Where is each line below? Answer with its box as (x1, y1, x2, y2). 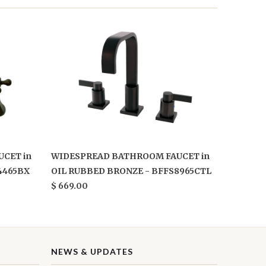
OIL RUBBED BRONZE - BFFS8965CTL (51, 165, 211, 176)
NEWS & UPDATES (51, 246, 133, 256)
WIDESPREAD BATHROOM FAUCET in (51, 150, 210, 161)
